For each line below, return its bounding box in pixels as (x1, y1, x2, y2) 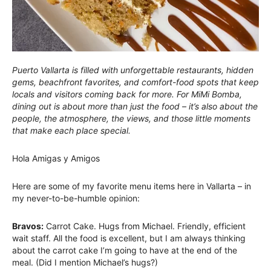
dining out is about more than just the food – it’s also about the (12, 101, 258, 112)
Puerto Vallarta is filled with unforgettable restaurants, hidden (12, 65, 253, 76)
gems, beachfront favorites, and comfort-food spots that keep (12, 77, 259, 88)
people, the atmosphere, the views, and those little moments (12, 113, 250, 124)
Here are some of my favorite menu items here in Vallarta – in (12, 181, 251, 192)
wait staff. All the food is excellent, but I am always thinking (12, 233, 246, 244)
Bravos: (12, 221, 44, 232)
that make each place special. (12, 125, 131, 136)
